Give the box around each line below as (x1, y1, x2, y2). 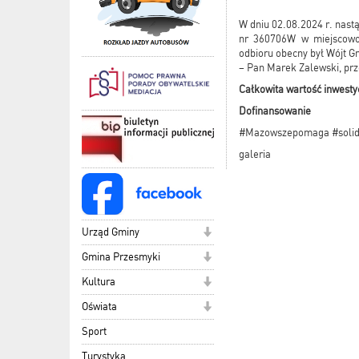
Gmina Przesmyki (82, 250, 160, 263)
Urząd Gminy (82, 225, 139, 238)
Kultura (82, 275, 115, 288)
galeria (239, 148, 271, 160)
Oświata (82, 300, 117, 313)
